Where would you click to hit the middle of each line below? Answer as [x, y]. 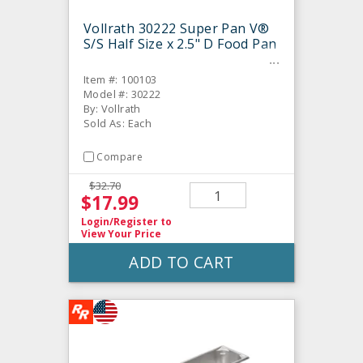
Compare [120, 156]
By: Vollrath [112, 108]
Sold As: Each [118, 123]
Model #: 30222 [122, 94]
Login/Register [120, 222]
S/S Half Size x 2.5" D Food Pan [180, 43]
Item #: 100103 [120, 79]
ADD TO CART [181, 263]
